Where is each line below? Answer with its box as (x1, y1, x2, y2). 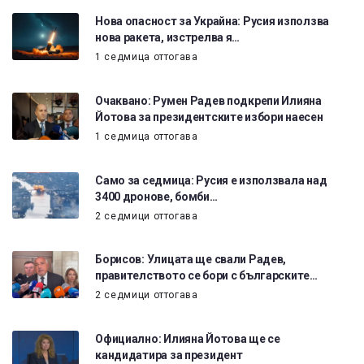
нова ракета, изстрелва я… (95, 31, 240, 45)
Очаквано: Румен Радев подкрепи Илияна (95, 94, 322, 108)
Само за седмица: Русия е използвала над (95, 173, 327, 187)
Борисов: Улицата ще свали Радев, (95, 253, 287, 266)
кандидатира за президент (95, 349, 243, 362)
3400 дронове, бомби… (95, 189, 218, 203)
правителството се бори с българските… (95, 269, 318, 283)
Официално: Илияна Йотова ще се (95, 332, 280, 346)
